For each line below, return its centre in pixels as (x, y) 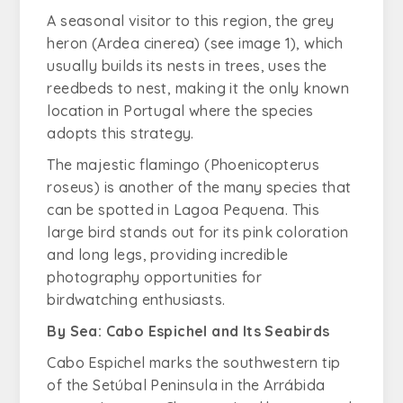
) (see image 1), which (269, 43)
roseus (71, 187)
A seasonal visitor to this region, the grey (191, 21)
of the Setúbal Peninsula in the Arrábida (186, 385)
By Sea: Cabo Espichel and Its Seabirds (188, 331)
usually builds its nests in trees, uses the (187, 66)
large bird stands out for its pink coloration (198, 232)
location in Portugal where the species (180, 111)
